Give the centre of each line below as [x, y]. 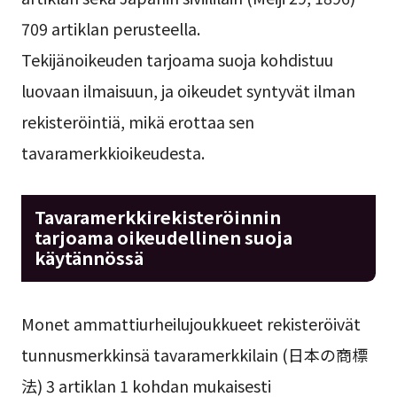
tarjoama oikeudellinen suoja [163, 237]
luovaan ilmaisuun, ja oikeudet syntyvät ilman [188, 91]
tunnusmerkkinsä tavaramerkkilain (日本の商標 [194, 354]
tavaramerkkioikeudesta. [113, 153]
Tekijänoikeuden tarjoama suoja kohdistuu [177, 60]
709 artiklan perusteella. [110, 29]
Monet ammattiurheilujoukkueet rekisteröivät [191, 323]
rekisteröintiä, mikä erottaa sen [137, 122]
